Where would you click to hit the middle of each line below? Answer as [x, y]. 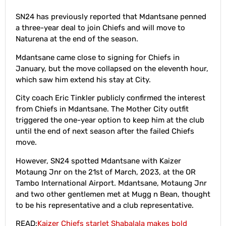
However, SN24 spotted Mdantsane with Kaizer [98, 161]
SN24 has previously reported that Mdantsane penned [111, 17]
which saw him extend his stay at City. [83, 79]
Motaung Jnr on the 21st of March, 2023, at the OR [106, 172]
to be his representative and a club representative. [105, 205]
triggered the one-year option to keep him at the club [110, 120]
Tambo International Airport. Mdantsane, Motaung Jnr [111, 183]
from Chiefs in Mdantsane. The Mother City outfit [102, 109]
